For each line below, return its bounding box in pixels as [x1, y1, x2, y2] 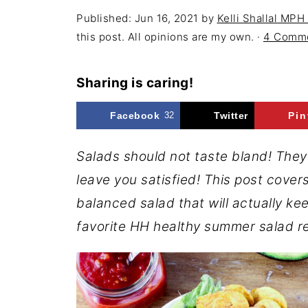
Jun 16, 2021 [134, 12, 199, 25]
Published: [76, 12, 135, 25]
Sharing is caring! [76, 75, 193, 91]
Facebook [110, 110, 159, 121]
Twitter [214, 110, 248, 121]
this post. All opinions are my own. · [76, 30, 263, 43]
